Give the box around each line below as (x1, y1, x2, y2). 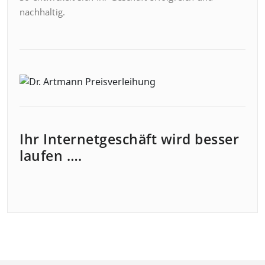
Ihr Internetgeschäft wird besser (20, 130, 239, 149)
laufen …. (20, 146, 82, 166)
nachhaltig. (20, 6, 66, 18)
